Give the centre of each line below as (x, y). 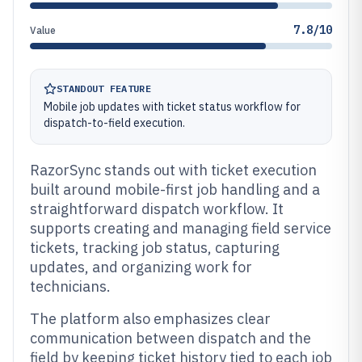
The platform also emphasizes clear (150, 319)
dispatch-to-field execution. (114, 123)
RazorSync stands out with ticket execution (173, 170)
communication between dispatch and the (170, 338)
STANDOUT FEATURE (104, 88)
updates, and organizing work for (141, 267)
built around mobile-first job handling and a (175, 189)
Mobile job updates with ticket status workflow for (172, 107)
